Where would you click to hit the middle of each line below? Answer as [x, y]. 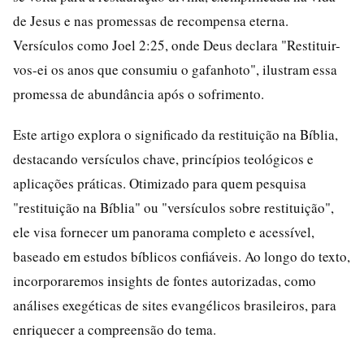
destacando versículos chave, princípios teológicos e [163, 159]
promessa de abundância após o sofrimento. [139, 94]
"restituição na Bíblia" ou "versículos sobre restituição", [173, 208]
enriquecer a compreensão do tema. [115, 329]
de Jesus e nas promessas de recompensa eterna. [151, 21]
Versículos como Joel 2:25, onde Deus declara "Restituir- [177, 45]
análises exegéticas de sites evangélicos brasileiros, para [175, 305]
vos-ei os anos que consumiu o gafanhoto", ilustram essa [175, 69]
